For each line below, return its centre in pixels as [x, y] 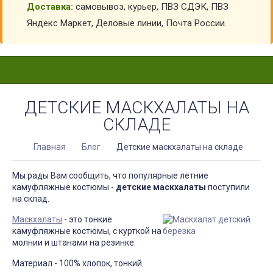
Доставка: [50, 7]
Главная [50, 147]
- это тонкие [87, 219]
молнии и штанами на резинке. [74, 243]
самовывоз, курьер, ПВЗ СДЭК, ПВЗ [151, 7]
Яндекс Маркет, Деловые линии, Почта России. [127, 23]
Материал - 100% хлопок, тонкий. [78, 263]
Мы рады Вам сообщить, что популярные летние [110, 175]
